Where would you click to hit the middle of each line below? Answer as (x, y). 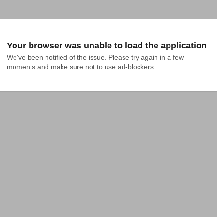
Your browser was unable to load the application (107, 46)
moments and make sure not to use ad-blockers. (81, 67)
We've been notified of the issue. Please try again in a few (95, 57)
